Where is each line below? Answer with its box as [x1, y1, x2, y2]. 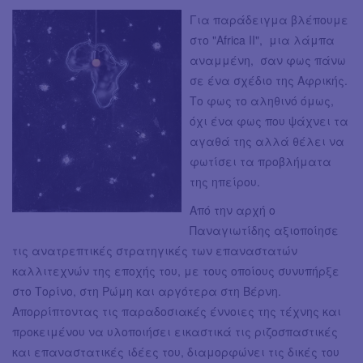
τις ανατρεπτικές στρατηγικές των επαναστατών [12, 241, 297, 258]
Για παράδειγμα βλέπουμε [190, 11, 348, 28]
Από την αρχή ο [190, 201, 275, 218]
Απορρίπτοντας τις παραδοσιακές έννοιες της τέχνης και [12, 302, 341, 319]
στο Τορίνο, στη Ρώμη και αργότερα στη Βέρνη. [12, 282, 281, 299]
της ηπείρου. [190, 173, 260, 190]
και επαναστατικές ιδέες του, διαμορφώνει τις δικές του [12, 343, 340, 360]
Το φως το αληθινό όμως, [190, 92, 334, 109]
